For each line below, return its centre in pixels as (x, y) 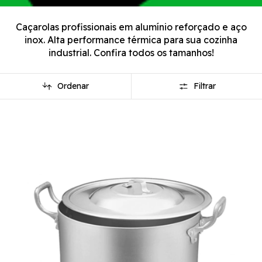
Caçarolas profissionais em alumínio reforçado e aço (131, 27)
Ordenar (73, 86)
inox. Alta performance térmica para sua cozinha (131, 40)
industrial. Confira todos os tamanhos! (131, 53)
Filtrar (204, 86)
